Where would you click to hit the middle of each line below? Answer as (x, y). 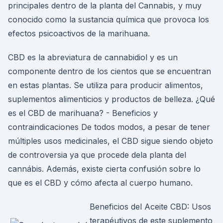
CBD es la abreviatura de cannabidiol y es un (93, 57)
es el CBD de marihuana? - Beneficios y (83, 113)
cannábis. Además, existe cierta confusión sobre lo (104, 169)
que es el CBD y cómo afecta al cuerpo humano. (100, 183)
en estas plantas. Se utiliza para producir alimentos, (106, 85)
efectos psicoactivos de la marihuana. (79, 33)
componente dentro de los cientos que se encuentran (110, 71)
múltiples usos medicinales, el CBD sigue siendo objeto (111, 141)
